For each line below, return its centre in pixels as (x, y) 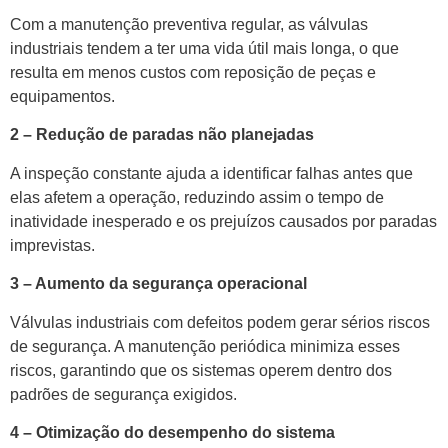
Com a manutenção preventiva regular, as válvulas (189, 25)
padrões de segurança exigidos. (123, 394)
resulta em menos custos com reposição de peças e (193, 73)
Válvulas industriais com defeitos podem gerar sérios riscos (220, 322)
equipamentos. (62, 97)
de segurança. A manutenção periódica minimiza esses (205, 346)
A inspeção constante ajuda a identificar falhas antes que (211, 173)
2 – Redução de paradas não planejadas (162, 135)
